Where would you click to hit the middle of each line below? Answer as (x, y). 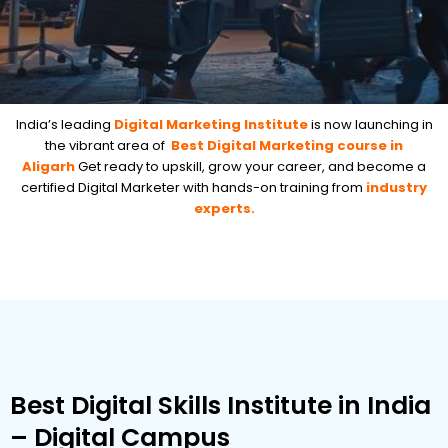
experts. (224, 209)
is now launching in (371, 125)
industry (396, 188)
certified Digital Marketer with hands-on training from (193, 188)
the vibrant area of (106, 146)
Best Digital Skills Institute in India (220, 406)
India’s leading (64, 125)
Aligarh (48, 167)
